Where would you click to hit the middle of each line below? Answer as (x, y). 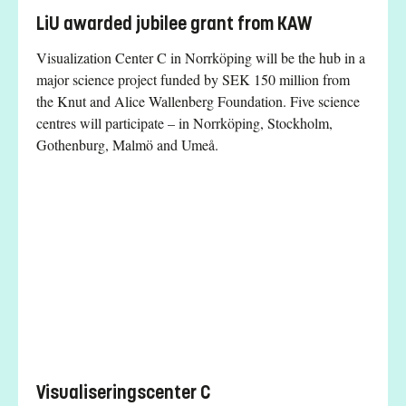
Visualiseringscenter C (123, 392)
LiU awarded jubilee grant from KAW (174, 24)
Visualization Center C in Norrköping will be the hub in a (201, 57)
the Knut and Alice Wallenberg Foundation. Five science (198, 101)
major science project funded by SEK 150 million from (193, 79)
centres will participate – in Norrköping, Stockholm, (184, 122)
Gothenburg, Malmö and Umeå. (127, 144)
